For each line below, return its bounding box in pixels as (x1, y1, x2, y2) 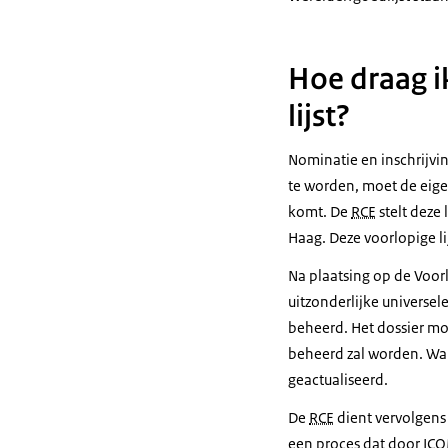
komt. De (288, 202, 351, 221)
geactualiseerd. (288, 370, 388, 389)
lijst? (288, 97, 350, 135)
